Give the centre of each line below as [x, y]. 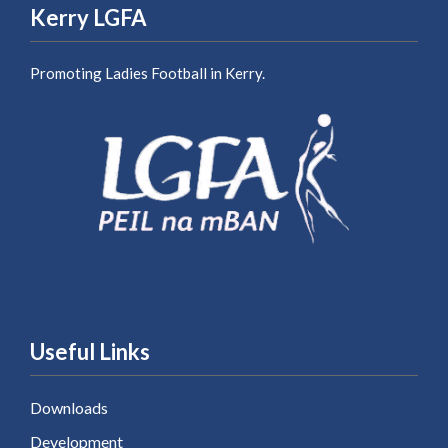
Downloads [69, 408]
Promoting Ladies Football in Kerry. [147, 73]
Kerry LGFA [88, 18]
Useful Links [90, 352]
